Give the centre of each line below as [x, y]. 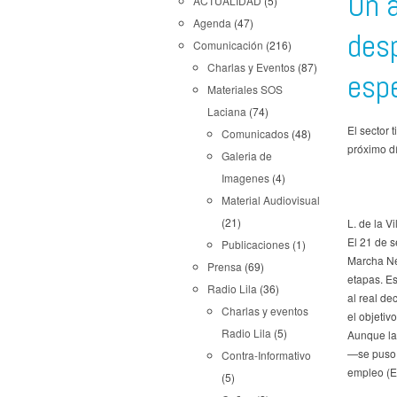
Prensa [225, 266]
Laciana [227, 111]
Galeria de [247, 156]
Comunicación [228, 45]
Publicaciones [256, 244]
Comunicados [255, 133]
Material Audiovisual [271, 200]
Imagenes [245, 178]
